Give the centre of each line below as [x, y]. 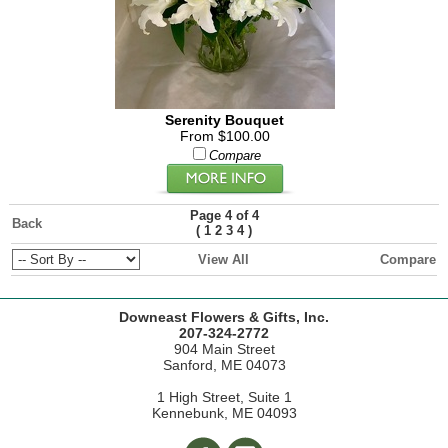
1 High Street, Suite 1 [224, 397]
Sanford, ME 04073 [224, 365]
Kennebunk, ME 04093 [224, 413]
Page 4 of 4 [224, 215]
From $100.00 [224, 136]
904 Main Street [224, 349]
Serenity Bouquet [225, 120]
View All [223, 259]
